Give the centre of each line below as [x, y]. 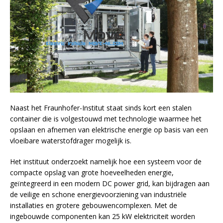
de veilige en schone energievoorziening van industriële [98, 195]
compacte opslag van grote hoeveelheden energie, [92, 173]
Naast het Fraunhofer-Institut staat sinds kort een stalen [101, 108]
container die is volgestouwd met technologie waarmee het [106, 119]
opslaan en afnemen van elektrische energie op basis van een [109, 130]
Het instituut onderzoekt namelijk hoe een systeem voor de [106, 162]
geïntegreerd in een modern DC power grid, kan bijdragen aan [110, 184]
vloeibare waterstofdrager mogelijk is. [71, 141]
